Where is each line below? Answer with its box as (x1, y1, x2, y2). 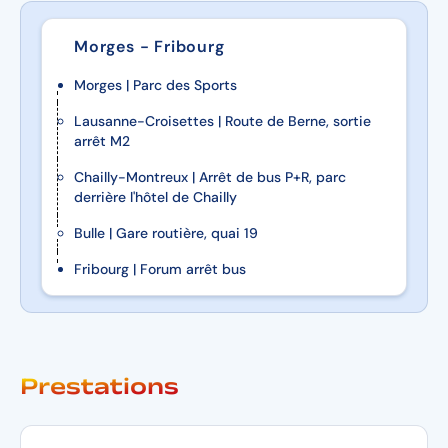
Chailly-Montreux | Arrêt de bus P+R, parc (74, 168, 346, 186)
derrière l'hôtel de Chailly (74, 188, 237, 206)
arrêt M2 (74, 132, 130, 150)
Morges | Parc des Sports (74, 76, 237, 94)
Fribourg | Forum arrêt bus (74, 260, 246, 278)
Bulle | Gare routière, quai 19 (74, 224, 258, 242)
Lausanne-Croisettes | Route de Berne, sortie (74, 112, 371, 130)
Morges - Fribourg (74, 36, 225, 57)
